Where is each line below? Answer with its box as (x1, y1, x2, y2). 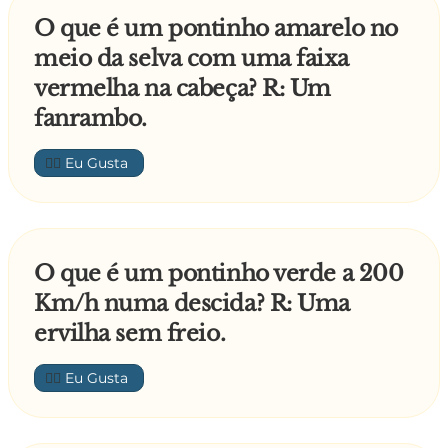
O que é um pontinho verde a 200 (34, 260, 404, 288)
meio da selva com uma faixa (34, 45, 349, 73)
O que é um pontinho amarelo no (34, 15, 398, 43)
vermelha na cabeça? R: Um (34, 75, 331, 103)
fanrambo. (34, 105, 148, 133)
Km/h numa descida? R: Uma (34, 290, 350, 318)
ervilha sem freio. (34, 320, 226, 348)
